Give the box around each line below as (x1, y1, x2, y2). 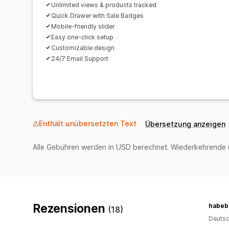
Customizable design (51, 43, 114, 52)
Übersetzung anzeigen (145, 119, 225, 128)
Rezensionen (33, 201, 108, 216)
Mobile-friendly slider (51, 22, 114, 30)
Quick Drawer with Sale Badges (51, 11, 144, 19)
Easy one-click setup (51, 33, 113, 41)
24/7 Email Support (51, 54, 108, 62)
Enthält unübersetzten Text (39, 119, 136, 128)
